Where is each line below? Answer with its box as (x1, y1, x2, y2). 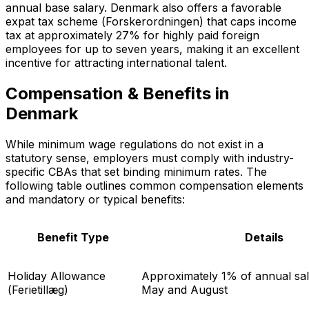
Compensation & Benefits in (6, 83, 230, 103)
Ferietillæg (12, 282, 64, 297)
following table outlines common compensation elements (6, 178, 303, 192)
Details (244, 230, 283, 244)
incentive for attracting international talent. (6, 55, 227, 70)
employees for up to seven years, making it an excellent (6, 41, 299, 56)
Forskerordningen (106, 14, 199, 28)
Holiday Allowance (8, 268, 106, 283)
